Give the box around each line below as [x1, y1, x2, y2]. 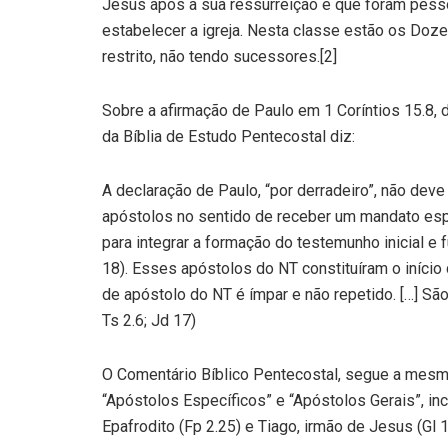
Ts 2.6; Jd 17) [102, 311, 196, 331]
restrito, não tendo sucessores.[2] [102, 47, 337, 67]
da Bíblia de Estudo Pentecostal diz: [102, 127, 355, 147]
